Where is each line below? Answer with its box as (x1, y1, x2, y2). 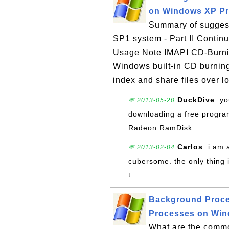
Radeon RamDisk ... (128, 124, 202, 132)
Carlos (177, 143, 203, 151)
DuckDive (177, 96, 215, 104)
